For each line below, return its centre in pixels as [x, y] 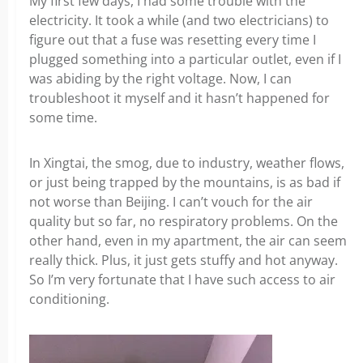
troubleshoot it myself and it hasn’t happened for [179, 98]
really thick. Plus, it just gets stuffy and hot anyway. [184, 260]
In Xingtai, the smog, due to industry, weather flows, [187, 163]
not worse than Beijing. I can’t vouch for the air [171, 202]
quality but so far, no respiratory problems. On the [184, 221]
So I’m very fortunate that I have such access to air [182, 280]
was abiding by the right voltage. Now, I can [160, 79]
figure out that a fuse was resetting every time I [173, 40]
